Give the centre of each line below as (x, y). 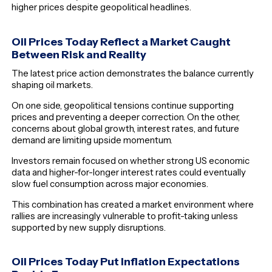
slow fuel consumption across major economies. (110, 183)
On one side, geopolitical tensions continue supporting (123, 105)
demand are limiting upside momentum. (92, 140)
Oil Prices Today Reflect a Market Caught (121, 42)
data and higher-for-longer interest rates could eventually (129, 172)
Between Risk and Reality (79, 54)
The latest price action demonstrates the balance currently (133, 73)
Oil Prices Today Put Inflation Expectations (126, 262)
